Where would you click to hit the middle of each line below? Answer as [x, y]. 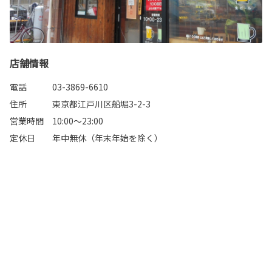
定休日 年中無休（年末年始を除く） [86, 138]
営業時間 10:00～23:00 [56, 121]
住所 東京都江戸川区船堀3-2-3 [80, 104]
